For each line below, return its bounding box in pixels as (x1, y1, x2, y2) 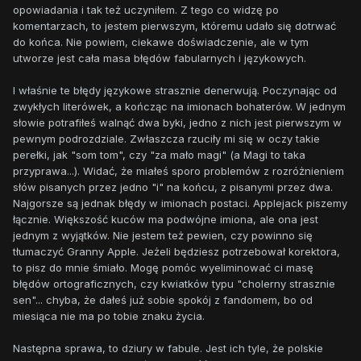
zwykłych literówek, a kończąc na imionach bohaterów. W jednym (13, 100, 346, 114)
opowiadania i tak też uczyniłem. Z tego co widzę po (13, 3, 279, 17)
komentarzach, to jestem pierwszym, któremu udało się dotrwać (13, 19, 336, 33)
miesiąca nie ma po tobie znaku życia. (13, 309, 205, 323)
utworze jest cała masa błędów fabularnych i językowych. (13, 52, 306, 65)
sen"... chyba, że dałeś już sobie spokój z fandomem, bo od (13, 293, 313, 307)
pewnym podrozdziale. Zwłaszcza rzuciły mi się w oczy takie (13, 132, 320, 146)
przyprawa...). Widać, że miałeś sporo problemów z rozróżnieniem (13, 164, 344, 178)
